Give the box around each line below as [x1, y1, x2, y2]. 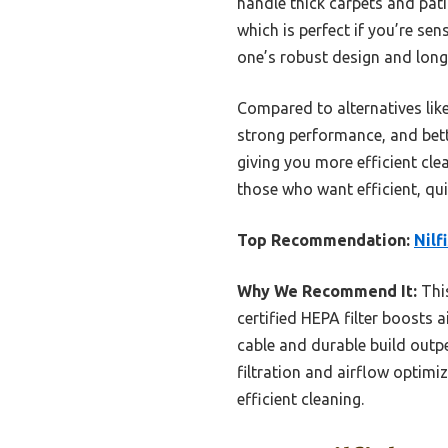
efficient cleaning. [237, 390, 364, 409]
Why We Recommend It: [237, 282, 417, 301]
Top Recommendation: [237, 231, 410, 250]
